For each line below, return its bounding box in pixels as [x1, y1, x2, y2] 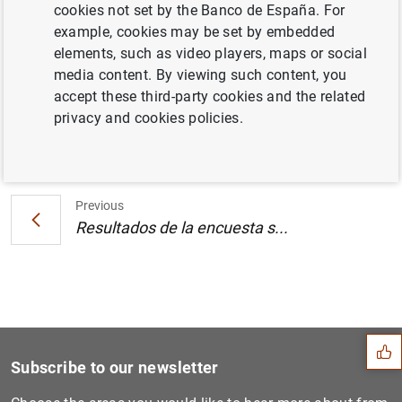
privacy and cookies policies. [53, 109, 244, 127]
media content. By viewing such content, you [53, 66, 347, 83]
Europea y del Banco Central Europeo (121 [83, 9, 355, 27]
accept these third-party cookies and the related [53, 88, 366, 105]
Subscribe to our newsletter [11, 357, 219, 377]
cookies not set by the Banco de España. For [53, 2, 345, 19]
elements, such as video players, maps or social [53, 45, 367, 62]
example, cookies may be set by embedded [53, 23, 336, 40]
